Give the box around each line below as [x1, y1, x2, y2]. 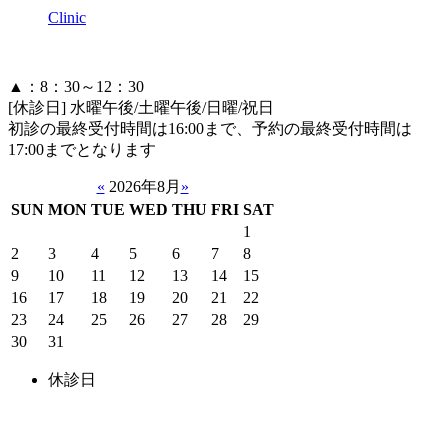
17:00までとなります [8, 141, 156, 159]
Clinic [48, 9, 86, 27]
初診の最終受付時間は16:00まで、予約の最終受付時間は [8, 120, 412, 138]
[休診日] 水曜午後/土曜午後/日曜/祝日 [8, 99, 274, 117]
